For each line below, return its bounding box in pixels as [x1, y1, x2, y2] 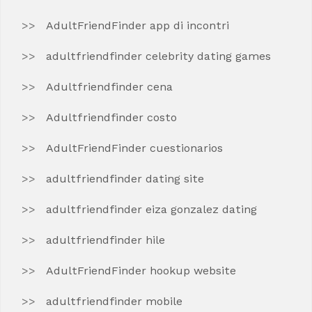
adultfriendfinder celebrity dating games [46, 49, 271, 63]
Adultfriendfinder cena [46, 80, 173, 93]
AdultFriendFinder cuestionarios [46, 141, 223, 155]
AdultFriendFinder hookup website [46, 264, 236, 277]
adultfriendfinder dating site [46, 172, 204, 185]
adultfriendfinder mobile [46, 295, 182, 308]
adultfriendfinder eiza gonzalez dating [46, 203, 257, 216]
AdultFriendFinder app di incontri [46, 19, 229, 32]
